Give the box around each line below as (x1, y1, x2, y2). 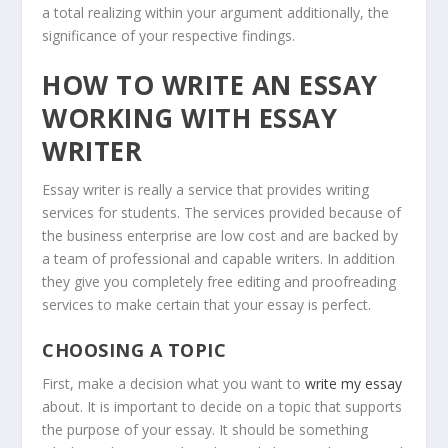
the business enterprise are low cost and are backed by (42, 226, 399, 246)
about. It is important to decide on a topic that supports (42, 396, 403, 416)
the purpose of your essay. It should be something (42, 419, 369, 439)
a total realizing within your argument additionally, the (42, 2, 390, 22)
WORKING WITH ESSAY (42, 100, 338, 137)
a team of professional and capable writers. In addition (42, 249, 396, 269)
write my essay (305, 373, 403, 393)
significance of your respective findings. (42, 25, 296, 45)
